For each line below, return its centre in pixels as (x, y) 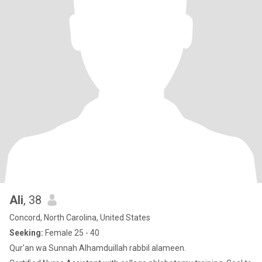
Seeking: (26, 233)
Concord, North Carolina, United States (80, 218)
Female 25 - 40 (71, 233)
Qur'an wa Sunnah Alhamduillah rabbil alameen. (98, 248)
